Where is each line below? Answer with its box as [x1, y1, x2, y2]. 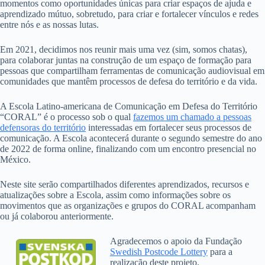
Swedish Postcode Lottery [109, 246, 208, 257]
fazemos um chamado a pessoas [133, 111, 251, 122]
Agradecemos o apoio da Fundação [109, 235, 242, 246]
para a [207, 246, 232, 257]
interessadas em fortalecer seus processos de [86, 122, 251, 132]
